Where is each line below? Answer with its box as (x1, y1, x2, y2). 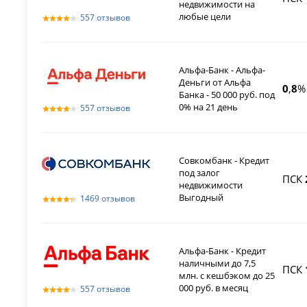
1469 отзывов (80, 193, 136, 205)
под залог (179, 167, 221, 180)
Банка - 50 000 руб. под (179, 88, 275, 101)
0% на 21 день (179, 101, 238, 114)
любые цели (179, 10, 232, 23)
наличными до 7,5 (179, 257, 256, 270)
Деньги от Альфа (179, 76, 251, 89)
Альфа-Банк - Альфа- (179, 64, 266, 77)
